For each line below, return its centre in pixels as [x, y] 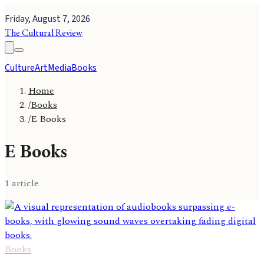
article [24, 183]
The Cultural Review [44, 33]
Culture [20, 68]
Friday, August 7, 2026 [47, 19]
